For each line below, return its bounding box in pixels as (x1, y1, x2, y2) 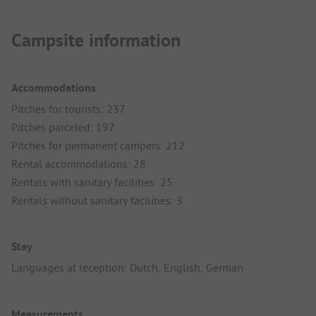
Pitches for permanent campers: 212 (11, 138, 185, 153)
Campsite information (11, 28, 181, 53)
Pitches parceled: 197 (11, 120, 115, 135)
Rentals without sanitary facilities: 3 (11, 193, 183, 208)
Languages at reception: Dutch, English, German (11, 260, 243, 275)
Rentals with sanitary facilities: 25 (11, 175, 173, 190)
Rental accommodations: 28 (11, 157, 146, 171)
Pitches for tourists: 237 (11, 102, 126, 116)
